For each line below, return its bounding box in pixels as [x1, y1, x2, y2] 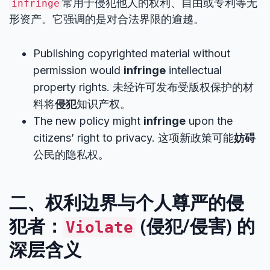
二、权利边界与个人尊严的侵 [9, 190, 244, 215]
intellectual [166, 64, 222, 77]
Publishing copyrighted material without [33, 47, 230, 60]
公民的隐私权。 [33, 148, 109, 161]
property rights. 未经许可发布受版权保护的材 [33, 81, 254, 93]
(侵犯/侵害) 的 [136, 213, 255, 238]
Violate [66, 218, 133, 236]
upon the [186, 115, 233, 127]
